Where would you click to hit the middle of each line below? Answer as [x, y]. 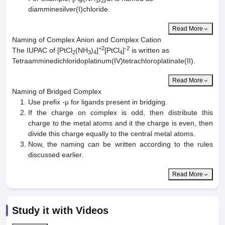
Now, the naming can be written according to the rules [121, 144]
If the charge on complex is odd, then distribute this [121, 113]
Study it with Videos [60, 211]
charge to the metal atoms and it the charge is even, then [121, 123]
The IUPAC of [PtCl [42, 50]
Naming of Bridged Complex [57, 92]
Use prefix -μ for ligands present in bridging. [98, 102]
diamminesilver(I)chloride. [69, 9]
